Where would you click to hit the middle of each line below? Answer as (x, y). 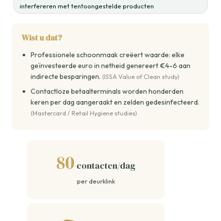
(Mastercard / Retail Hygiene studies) (84, 113)
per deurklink (96, 181)
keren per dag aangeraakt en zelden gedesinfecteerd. (115, 102)
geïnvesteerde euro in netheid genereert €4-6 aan (110, 66)
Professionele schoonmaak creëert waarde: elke (108, 55)
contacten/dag (105, 166)
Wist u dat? (42, 38)
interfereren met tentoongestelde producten (87, 6)
